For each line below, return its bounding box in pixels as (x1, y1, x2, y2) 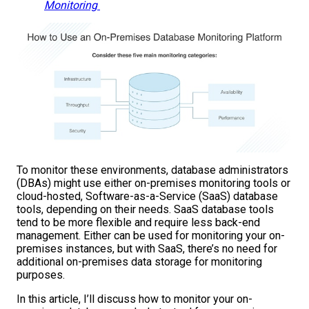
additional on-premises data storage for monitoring (17, 255, 262, 269)
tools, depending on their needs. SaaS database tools (17, 203, 274, 217)
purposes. (17, 268, 65, 282)
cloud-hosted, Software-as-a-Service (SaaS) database (17, 190, 278, 203)
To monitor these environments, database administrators (17, 163, 288, 177)
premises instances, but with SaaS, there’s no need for (17, 242, 277, 256)
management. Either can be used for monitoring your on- (17, 229, 285, 243)
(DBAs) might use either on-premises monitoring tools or (17, 177, 290, 190)
